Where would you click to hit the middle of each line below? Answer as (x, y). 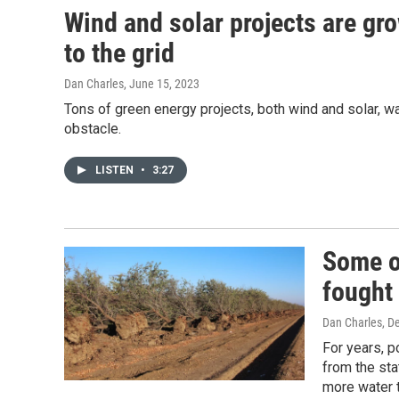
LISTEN (116, 170)
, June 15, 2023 (162, 84)
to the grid (119, 53)
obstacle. (93, 129)
